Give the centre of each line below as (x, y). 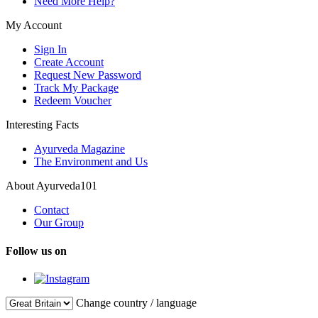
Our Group (59, 223)
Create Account (69, 62)
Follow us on (36, 251)
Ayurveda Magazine (79, 149)
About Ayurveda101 (51, 186)
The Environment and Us (91, 162)
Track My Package (76, 88)
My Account (34, 26)
